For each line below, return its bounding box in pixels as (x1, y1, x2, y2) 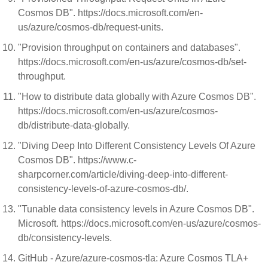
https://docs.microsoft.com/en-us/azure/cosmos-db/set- (18, 57, 246, 67)
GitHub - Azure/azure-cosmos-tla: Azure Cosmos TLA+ (18, 253, 248, 263)
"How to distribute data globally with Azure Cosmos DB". (18, 92, 256, 102)
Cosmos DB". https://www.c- (18, 155, 136, 165)
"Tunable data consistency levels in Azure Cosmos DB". (18, 204, 254, 214)
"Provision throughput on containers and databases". (18, 42, 240, 53)
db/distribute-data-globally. (18, 120, 132, 130)
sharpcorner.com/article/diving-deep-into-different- (18, 169, 228, 179)
